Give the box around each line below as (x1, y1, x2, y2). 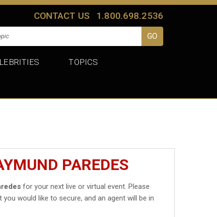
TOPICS (68, 57, 98, 67)
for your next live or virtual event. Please (21, 182, 150, 191)
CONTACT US (33, 10, 90, 21)
